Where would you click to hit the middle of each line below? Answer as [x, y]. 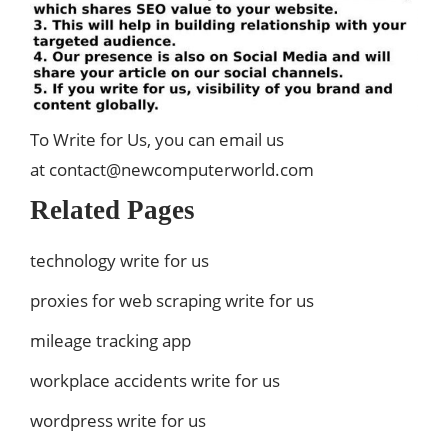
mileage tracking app [110, 341]
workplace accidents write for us [155, 381]
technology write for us [119, 261]
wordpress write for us [118, 421]
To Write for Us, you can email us [157, 140]
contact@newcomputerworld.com [181, 170]
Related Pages [112, 210]
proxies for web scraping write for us [172, 301]
